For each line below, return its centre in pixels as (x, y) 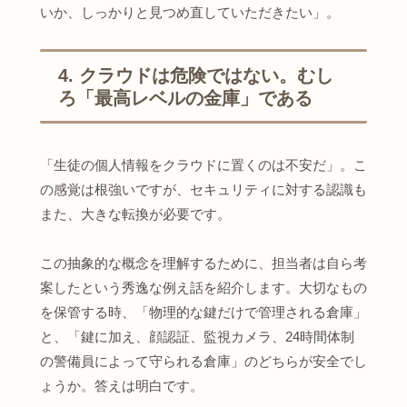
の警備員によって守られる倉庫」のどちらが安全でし (203, 361)
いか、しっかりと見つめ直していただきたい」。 (190, 12)
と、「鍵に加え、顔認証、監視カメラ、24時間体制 (197, 336)
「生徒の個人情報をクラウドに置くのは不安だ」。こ (203, 164)
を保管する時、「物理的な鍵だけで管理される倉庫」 (203, 312)
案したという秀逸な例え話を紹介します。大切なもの (203, 287)
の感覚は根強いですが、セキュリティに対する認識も (203, 189)
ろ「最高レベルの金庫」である (185, 98)
